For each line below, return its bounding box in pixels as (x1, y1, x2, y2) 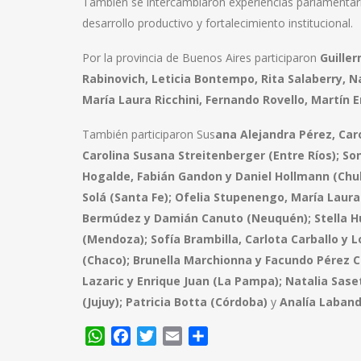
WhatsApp (105, 326, 168, 345)
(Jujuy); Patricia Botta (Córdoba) (82, 293, 271, 309)
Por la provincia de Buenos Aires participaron (82, 49, 320, 65)
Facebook (131, 326, 189, 345)
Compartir (208, 326, 270, 345)
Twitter (156, 326, 201, 345)
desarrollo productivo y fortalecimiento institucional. (82, 15, 353, 31)
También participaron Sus (82, 126, 215, 142)
